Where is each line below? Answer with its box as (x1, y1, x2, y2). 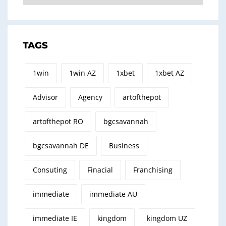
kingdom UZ (147, 213, 187, 223)
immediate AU (89, 189, 137, 199)
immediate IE (33, 213, 77, 223)
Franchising (133, 165, 173, 175)
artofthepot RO (33, 117, 83, 126)
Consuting (33, 165, 67, 175)
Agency (78, 92, 102, 102)
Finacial (87, 165, 113, 175)
